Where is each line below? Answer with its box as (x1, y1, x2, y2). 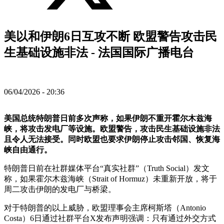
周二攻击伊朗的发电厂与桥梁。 (4, 185, 116, 193)
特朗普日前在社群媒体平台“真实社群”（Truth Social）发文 (4, 164, 209, 172)
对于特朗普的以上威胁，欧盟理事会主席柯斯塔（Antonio (4, 203, 206, 212)
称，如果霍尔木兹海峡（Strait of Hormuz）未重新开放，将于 (4, 174, 217, 183)
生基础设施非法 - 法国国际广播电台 (4, 46, 194, 59)
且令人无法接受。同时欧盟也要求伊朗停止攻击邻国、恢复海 (4, 135, 220, 143)
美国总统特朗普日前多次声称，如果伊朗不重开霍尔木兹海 (4, 114, 212, 122)
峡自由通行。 (4, 145, 52, 154)
